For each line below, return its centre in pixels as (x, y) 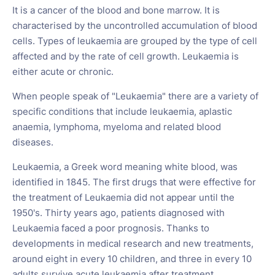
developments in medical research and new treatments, (133, 243)
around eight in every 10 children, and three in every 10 (132, 259)
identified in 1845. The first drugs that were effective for (134, 182)
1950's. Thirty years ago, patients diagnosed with (118, 213)
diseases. (33, 142)
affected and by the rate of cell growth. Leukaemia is (126, 56)
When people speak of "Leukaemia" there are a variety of (135, 96)
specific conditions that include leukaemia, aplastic (122, 111)
